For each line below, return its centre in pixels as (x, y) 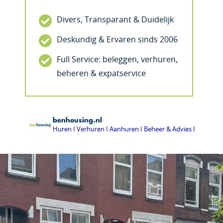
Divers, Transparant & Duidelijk (115, 20)
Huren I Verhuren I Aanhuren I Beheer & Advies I (124, 130)
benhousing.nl (77, 121)
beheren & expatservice (101, 74)
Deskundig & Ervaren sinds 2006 (117, 40)
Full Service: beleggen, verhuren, (117, 60)
